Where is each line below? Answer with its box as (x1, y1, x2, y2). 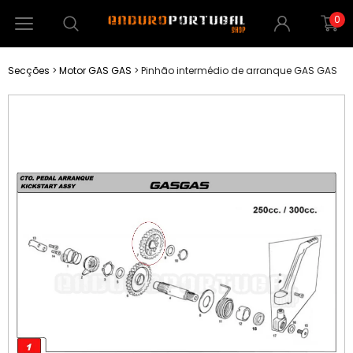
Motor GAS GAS (59, 64, 132, 77)
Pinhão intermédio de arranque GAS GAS (141, 64, 337, 77)
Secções (8, 64, 50, 77)
